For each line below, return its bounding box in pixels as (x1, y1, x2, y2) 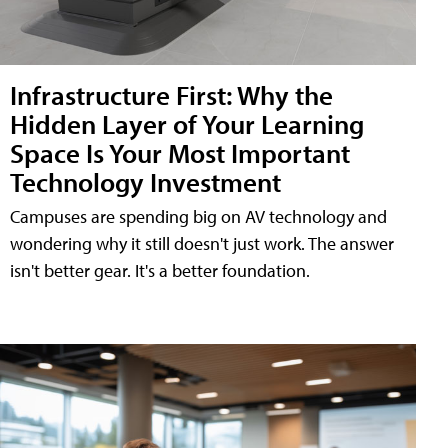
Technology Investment (10, 164, 281, 200)
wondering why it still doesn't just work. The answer (10, 232, 394, 256)
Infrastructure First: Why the (10, 77, 333, 113)
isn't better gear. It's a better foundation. (10, 259, 310, 283)
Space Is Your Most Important (10, 135, 350, 171)
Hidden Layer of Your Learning (10, 106, 364, 142)
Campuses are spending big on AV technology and (10, 205, 387, 229)
